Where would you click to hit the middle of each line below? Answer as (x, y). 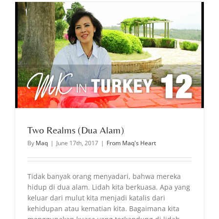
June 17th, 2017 (77, 143)
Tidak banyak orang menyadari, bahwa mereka (104, 176)
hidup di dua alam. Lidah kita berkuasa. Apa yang (109, 187)
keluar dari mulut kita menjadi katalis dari (96, 197)
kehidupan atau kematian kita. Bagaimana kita (103, 208)
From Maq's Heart (131, 143)
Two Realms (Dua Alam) (76, 130)
